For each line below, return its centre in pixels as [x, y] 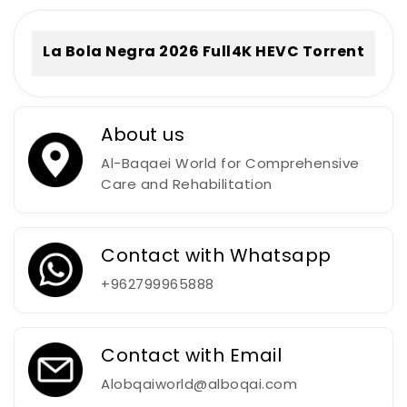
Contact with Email [191, 355]
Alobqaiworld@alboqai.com [199, 383]
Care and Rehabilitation [187, 184]
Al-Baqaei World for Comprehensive [230, 163]
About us [143, 134]
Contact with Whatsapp [216, 255]
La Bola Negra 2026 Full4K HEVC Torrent [203, 51]
